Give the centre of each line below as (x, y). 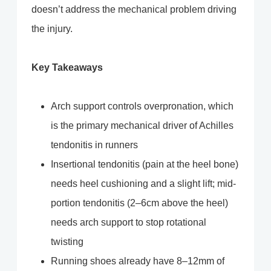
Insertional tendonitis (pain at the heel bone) (145, 164)
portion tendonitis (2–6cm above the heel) (139, 203)
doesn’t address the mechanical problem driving (134, 9)
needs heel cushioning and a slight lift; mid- (143, 183)
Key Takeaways (67, 67)
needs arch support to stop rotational (129, 222)
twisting (67, 241)
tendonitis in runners (94, 145)
